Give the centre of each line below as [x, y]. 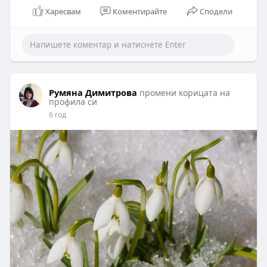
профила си [73, 101]
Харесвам [63, 11]
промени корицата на [184, 92]
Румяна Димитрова [93, 92]
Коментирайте [140, 11]
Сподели [216, 11]
